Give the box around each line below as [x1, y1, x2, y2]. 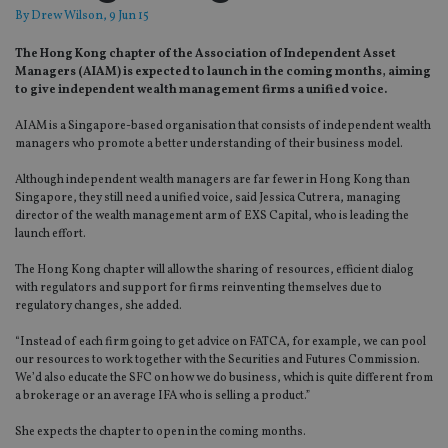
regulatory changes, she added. [15, 298, 182, 315]
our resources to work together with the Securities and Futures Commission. [15, 352, 420, 369]
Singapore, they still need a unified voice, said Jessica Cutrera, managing [15, 190, 401, 207]
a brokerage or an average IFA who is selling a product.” [15, 388, 310, 405]
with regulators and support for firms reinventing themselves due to [15, 280, 382, 297]
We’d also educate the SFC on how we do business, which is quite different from [15, 370, 433, 387]
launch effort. [15, 226, 86, 243]
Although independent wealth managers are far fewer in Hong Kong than [15, 172, 410, 189]
